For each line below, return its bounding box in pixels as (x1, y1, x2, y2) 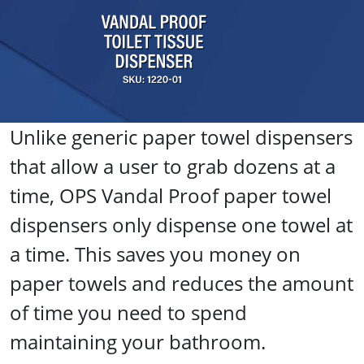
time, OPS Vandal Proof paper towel (10, 181, 331, 209)
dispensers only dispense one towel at (10, 210, 353, 238)
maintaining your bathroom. (10, 327, 266, 355)
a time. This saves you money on (10, 240, 301, 267)
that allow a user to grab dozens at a (10, 152, 336, 180)
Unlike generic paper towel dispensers (10, 123, 353, 150)
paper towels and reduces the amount (10, 269, 353, 297)
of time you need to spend (10, 298, 247, 326)
